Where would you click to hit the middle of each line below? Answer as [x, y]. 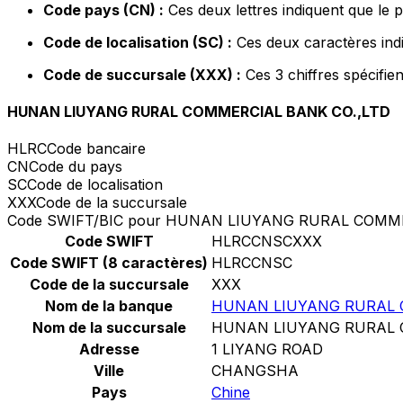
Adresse [109, 349]
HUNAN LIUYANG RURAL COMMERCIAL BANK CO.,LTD [199, 112]
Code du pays [76, 167]
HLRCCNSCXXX [267, 242]
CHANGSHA [255, 371]
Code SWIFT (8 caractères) [109, 263]
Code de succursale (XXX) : [142, 74]
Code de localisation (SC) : [138, 42]
